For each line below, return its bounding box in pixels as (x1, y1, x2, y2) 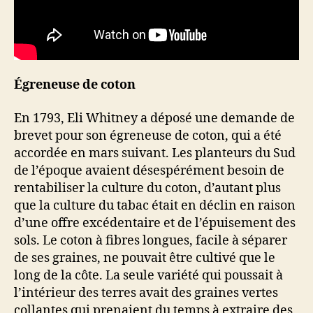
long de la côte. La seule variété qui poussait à (14, 267, 283, 284)
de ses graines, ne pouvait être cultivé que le (14, 249, 275, 266)
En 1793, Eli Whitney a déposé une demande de (14, 110, 295, 126)
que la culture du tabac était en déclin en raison (14, 197, 296, 214)
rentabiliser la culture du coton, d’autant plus (14, 180, 281, 196)
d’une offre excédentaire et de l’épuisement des (14, 214, 296, 231)
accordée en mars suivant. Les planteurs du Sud (14, 145, 296, 161)
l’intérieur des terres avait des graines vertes (14, 284, 278, 301)
